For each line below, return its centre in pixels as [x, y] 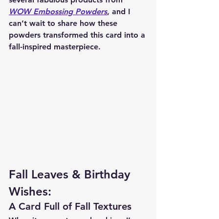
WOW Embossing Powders [58, 11]
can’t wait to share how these [64, 23]
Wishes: [30, 192]
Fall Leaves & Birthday [71, 175]
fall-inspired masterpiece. [55, 46]
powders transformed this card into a [78, 35]
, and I [120, 11]
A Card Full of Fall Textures [70, 207]
